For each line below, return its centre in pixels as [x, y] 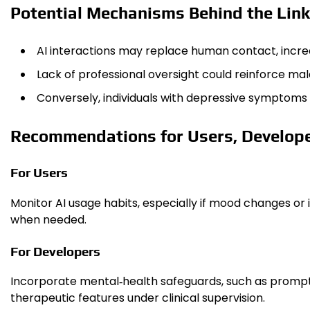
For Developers [55, 251]
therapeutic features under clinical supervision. [138, 298]
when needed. [48, 219]
